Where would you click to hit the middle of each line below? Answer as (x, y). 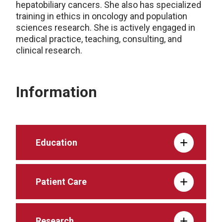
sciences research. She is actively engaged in (106, 28)
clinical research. (49, 51)
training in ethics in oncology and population (102, 16)
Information (56, 92)
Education (56, 143)
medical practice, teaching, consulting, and (99, 39)
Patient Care (61, 182)
